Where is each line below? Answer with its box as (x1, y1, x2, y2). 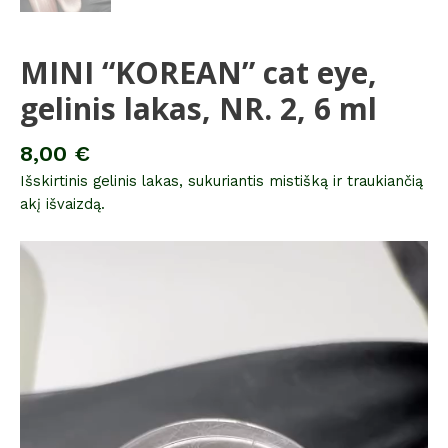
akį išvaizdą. (20, 194, 105, 213)
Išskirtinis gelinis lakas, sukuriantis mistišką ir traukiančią (20, 171, 423, 190)
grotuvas (19, 265, 80, 284)
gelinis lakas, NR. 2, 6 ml (20, 88, 377, 130)
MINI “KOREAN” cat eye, (20, 52, 377, 94)
